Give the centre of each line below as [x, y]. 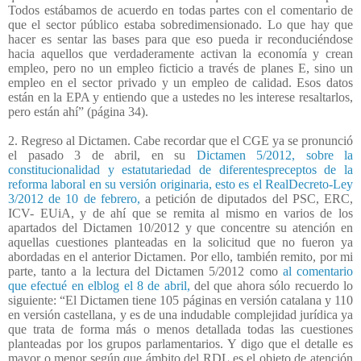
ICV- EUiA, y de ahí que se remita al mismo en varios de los [180, 213]
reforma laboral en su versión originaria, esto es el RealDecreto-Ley [180, 184]
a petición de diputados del [216, 198]
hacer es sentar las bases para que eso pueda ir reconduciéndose [180, 39]
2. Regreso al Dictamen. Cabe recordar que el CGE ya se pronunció [180, 140]
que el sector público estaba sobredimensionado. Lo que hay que [180, 24]
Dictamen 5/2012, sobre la [274, 155]
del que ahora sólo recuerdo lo [272, 285]
